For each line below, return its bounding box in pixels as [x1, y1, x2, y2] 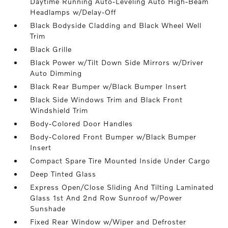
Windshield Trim [30, 106, 89, 115]
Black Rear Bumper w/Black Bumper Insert [30, 82, 187, 91]
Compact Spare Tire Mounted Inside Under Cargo [30, 156, 211, 165]
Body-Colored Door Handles [30, 119, 133, 128]
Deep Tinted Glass [30, 169, 97, 178]
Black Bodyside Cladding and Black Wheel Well [30, 21, 202, 30]
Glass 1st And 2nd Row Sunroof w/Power [30, 193, 183, 202]
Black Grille [30, 45, 72, 53]
